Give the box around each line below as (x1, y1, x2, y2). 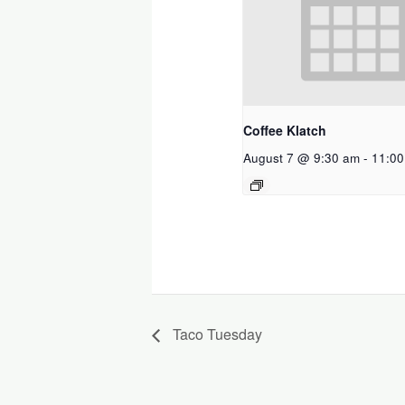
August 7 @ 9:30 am (243, 149, 361, 167)
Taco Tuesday (169, 323, 262, 344)
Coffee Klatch (243, 121, 327, 140)
